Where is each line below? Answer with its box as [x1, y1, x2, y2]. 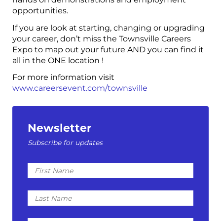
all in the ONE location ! [12, 55, 104, 65]
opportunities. [12, 6, 68, 16]
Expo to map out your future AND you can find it [12, 44, 204, 54]
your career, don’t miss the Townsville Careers [12, 34, 191, 43]
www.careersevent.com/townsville [12, 83, 147, 93]
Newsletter [28, 121, 92, 134]
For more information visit [12, 73, 114, 82]
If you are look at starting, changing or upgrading [12, 23, 205, 33]
